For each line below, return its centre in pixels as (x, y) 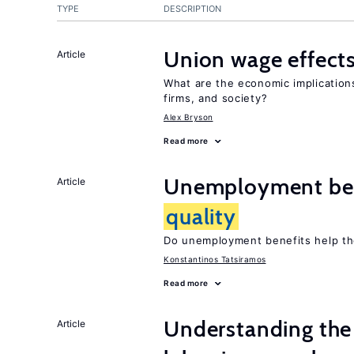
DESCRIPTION (192, 9)
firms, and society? (216, 98)
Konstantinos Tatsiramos (215, 259)
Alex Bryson (188, 117)
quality (201, 217)
